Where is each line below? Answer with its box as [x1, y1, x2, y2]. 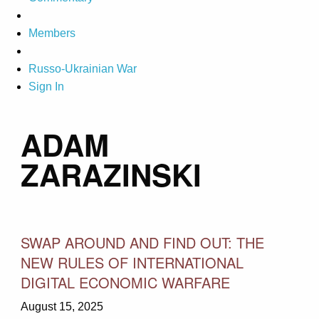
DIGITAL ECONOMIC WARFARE [20, 271, 230, 293]
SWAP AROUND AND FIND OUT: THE [20, 231, 264, 253]
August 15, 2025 [20, 300, 103, 313]
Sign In [28, 80, 64, 93]
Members [28, 27, 75, 40]
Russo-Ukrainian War [28, 63, 137, 75]
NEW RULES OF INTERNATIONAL [20, 251, 244, 273]
